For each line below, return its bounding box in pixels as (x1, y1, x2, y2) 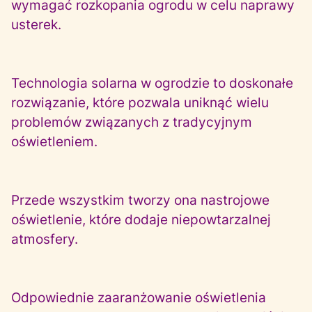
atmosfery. (11, 231, 78, 247)
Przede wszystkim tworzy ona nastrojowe (11, 192, 270, 208)
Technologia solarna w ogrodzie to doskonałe (11, 75, 293, 91)
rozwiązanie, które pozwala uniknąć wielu (11, 95, 269, 111)
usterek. (11, 17, 61, 33)
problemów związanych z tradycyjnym (11, 114, 252, 130)
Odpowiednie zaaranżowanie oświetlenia (11, 290, 266, 306)
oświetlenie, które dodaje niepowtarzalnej (11, 212, 271, 228)
